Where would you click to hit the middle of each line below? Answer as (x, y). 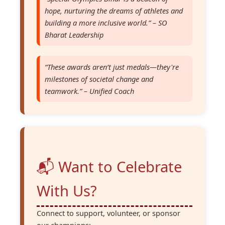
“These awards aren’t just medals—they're (112, 67)
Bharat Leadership (74, 34)
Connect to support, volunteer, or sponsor (108, 213)
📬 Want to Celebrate (109, 166)
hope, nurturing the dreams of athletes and (114, 10)
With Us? (67, 191)
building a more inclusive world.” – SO (106, 22)
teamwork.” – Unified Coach (89, 91)
